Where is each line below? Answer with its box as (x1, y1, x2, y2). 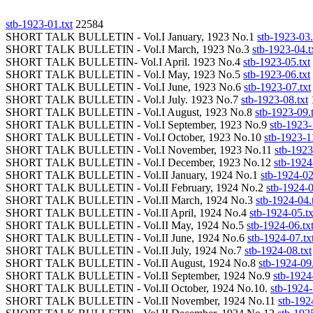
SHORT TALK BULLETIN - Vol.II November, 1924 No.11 (6, 295, 278, 307)
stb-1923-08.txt (241, 94, 308, 105)
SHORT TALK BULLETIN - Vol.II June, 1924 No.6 (6, 232, 247, 244)
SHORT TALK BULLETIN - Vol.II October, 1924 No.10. (6, 282, 270, 294)
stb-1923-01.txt (6, 18, 73, 30)
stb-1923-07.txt (244, 81, 311, 93)
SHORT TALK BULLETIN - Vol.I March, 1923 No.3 (6, 43, 252, 55)
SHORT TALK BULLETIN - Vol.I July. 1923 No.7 (6, 94, 241, 105)
